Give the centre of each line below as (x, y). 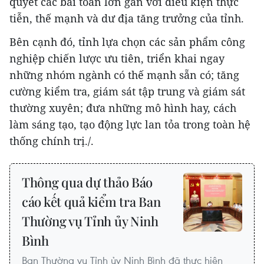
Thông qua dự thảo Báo (88, 182)
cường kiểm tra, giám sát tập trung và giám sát (127, 92)
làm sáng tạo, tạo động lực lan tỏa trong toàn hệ (130, 125)
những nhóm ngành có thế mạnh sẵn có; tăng (124, 75)
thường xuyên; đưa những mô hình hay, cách (123, 108)
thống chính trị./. (52, 141)
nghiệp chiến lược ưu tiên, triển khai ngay (117, 59)
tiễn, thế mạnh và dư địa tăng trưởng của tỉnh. (127, 19)
